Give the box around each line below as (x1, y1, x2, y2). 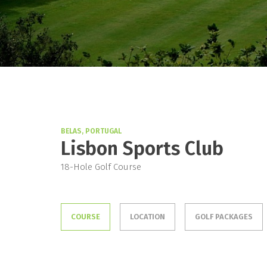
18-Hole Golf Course (61, 162, 141, 172)
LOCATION (130, 212, 165, 221)
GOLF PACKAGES (195, 212, 253, 221)
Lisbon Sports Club (61, 137, 223, 160)
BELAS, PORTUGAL (61, 127, 122, 135)
